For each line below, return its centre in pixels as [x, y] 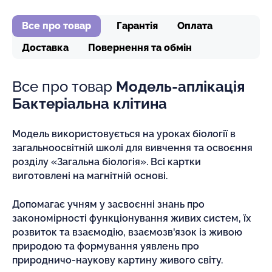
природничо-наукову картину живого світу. [119, 260]
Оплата [195, 25]
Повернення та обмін [140, 47]
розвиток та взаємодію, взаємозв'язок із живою [127, 232]
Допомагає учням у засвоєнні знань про [108, 204]
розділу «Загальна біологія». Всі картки [107, 161]
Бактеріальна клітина [90, 103]
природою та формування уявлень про [106, 246]
